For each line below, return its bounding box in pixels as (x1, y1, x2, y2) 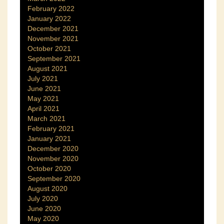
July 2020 (27, 194, 58, 202)
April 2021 (27, 104, 59, 112)
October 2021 (27, 44, 71, 52)
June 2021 (27, 84, 61, 92)
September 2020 (27, 174, 80, 182)
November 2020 (27, 154, 78, 162)
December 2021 (27, 24, 78, 32)
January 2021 (27, 134, 71, 142)
